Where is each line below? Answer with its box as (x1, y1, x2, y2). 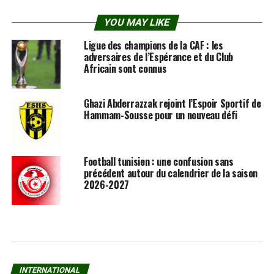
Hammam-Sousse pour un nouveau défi (83, 108, 237, 123)
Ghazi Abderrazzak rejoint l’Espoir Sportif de (83, 96, 261, 111)
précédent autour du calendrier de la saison (83, 166, 258, 181)
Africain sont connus (83, 61, 167, 76)
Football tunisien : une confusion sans (83, 154, 234, 169)
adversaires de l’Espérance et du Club (83, 50, 234, 65)
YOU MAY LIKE (103, 17, 172, 29)
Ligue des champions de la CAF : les (83, 38, 223, 53)
